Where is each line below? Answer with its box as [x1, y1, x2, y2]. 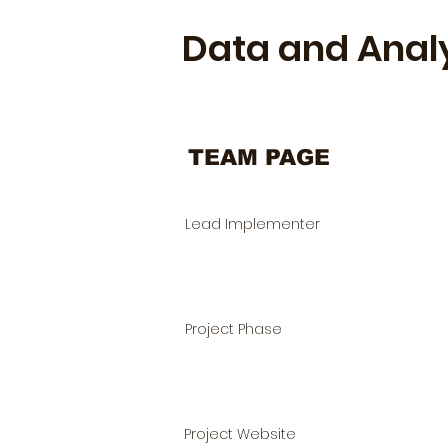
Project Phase [185, 319, 282, 339]
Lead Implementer [185, 214, 320, 234]
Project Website [184, 424, 296, 444]
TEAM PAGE [188, 145, 330, 170]
